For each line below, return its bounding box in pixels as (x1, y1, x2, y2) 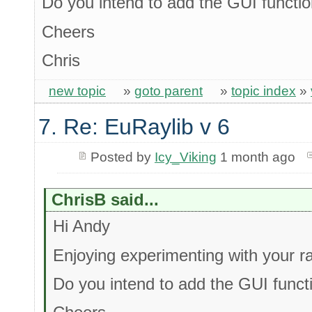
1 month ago (216, 150, 295, 165)
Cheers (42, 22, 95, 41)
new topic (49, 84, 106, 99)
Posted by (90, 150, 155, 165)
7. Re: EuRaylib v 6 (38, 114, 230, 139)
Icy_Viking (154, 150, 217, 165)
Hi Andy (53, 217, 111, 236)
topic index (231, 84, 296, 99)
